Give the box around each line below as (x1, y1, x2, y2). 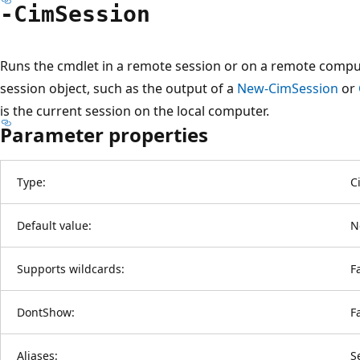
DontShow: (17, 304, 75, 320)
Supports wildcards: (17, 260, 125, 276)
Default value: (17, 217, 92, 233)
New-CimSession (237, 79, 338, 97)
